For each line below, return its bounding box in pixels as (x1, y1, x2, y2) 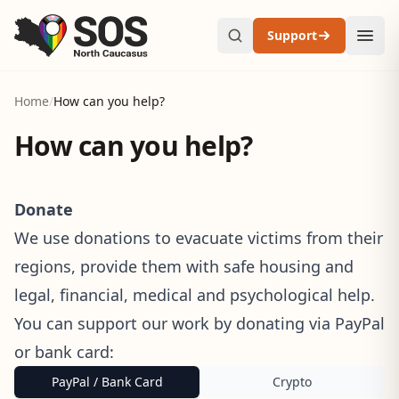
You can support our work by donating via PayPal (14, 313, 385, 334)
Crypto (273, 373, 312, 390)
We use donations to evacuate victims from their (14, 227, 383, 248)
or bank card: (14, 341, 114, 362)
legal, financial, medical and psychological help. (14, 284, 375, 305)
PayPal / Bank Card (51, 373, 163, 390)
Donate (14, 199, 73, 220)
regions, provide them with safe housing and (14, 256, 354, 277)
